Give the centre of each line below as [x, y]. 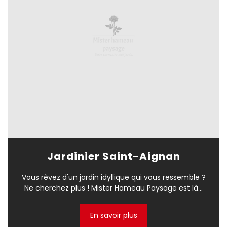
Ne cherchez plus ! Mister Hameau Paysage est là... [113, 188]
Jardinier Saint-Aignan [113, 156]
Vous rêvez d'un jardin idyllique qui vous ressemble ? [113, 178]
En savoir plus [113, 216]
